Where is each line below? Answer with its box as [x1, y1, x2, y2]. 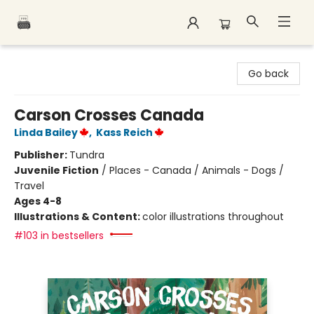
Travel [14, 179, 44, 193]
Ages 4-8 [14, 194, 62, 208]
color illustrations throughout [142, 210, 284, 224]
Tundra [69, 148, 104, 162]
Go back [248, 67, 289, 81]
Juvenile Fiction [14, 163, 99, 177]
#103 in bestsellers [14, 228, 104, 243]
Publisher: [14, 148, 69, 162]
